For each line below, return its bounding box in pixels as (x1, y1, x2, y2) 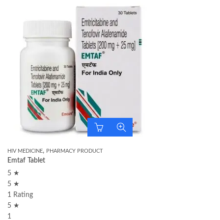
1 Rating (7, 192, 33, 198)
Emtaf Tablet (7, 157, 45, 164)
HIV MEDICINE (7, 148, 43, 154)
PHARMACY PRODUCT (46, 148, 103, 154)
